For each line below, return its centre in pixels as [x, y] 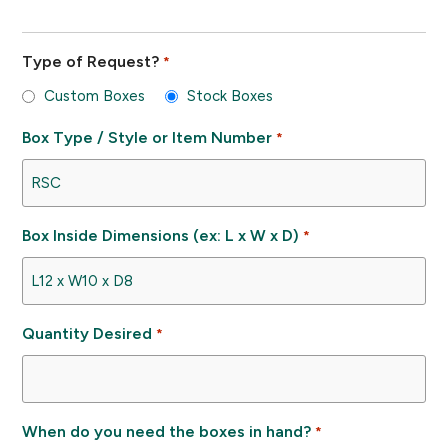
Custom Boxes [95, 95]
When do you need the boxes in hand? [167, 431]
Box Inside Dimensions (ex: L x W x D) [161, 235]
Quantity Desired [87, 333]
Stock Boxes [230, 95]
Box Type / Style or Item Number [147, 137]
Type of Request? [91, 61]
